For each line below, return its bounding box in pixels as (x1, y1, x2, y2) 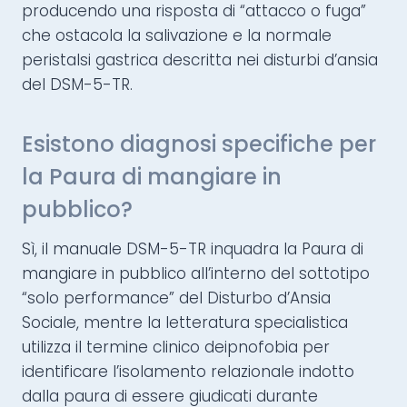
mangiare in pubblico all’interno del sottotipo (22, 263, 370, 285)
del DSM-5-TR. (22, 74, 133, 96)
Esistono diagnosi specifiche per (22, 129, 376, 160)
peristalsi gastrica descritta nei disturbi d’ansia (22, 49, 378, 72)
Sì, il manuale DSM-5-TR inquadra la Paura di (22, 238, 363, 261)
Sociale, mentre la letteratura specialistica (22, 312, 348, 334)
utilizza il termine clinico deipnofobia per (22, 336, 330, 359)
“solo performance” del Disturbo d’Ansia (22, 287, 331, 310)
